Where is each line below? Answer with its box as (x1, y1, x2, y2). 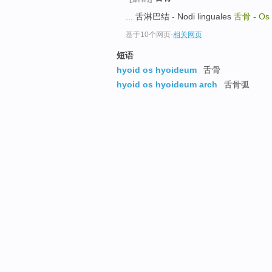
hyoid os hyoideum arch (117, 80, 217, 90)
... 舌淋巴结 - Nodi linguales (126, 11, 234, 21)
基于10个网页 (126, 30, 171, 39)
